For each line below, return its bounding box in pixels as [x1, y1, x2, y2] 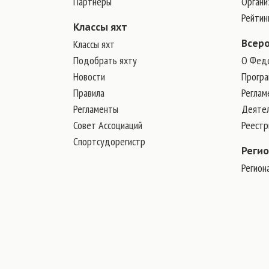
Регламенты [73, 102, 118, 116]
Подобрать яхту [73, 53, 137, 67]
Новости [73, 70, 105, 83]
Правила [73, 86, 104, 100]
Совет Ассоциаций [73, 118, 142, 132]
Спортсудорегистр [73, 134, 145, 148]
